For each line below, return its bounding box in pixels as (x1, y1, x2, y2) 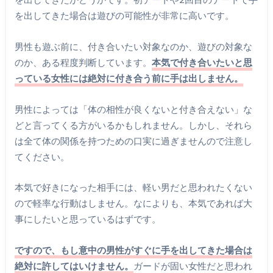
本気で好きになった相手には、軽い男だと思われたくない (14, 182, 252, 193)
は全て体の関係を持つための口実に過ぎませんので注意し (14, 135, 252, 146)
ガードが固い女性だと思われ (133, 260, 252, 271)
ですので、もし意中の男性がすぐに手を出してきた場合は (14, 244, 252, 255)
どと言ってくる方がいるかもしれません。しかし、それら (14, 119, 252, 130)
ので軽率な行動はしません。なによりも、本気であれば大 (14, 197, 252, 209)
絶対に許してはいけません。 (14, 260, 133, 271)
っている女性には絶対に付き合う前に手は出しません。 (14, 73, 243, 84)
